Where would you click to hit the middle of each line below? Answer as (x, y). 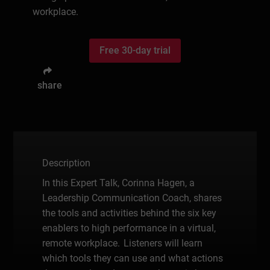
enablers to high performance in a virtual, (129, 228)
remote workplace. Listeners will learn (123, 243)
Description (67, 163)
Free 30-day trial (135, 51)
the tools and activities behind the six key (130, 213)
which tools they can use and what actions (133, 258)
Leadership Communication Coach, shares (132, 198)
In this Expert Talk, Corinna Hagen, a (119, 183)
